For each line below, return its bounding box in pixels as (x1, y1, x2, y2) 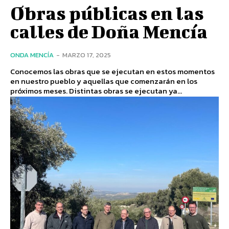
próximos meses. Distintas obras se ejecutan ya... (69, 84, 182, 97)
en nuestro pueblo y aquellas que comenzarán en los (10, 75, 197, 87)
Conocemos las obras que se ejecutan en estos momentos (10, 65, 215, 77)
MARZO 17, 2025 (62, 50, 111, 60)
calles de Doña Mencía (10, 20, 208, 42)
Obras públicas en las (10, 2, 204, 24)
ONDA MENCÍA (10, 50, 54, 60)
